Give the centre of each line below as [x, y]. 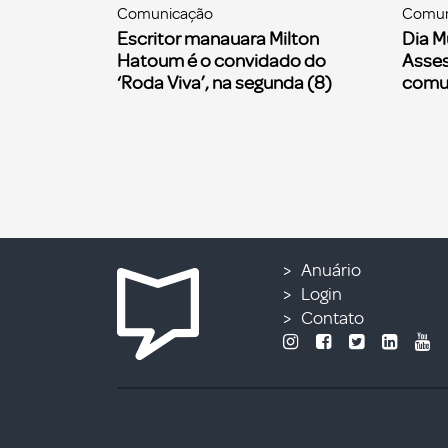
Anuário [331, 270]
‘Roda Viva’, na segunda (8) [224, 83]
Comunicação [165, 14]
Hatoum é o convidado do [221, 61]
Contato [333, 318]
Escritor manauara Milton [218, 39]
